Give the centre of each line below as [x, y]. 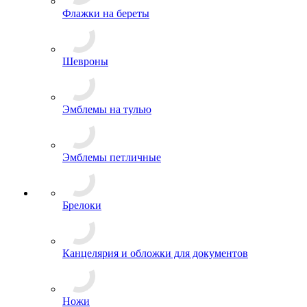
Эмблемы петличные [112, 218]
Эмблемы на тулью [107, 170]
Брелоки [82, 266]
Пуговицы [87, 26]
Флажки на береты [106, 74]
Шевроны [85, 122]
